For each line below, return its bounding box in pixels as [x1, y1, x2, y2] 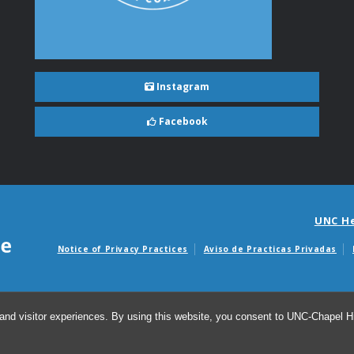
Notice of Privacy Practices [57, 243, 188, 254]
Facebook [156, 114, 208, 128]
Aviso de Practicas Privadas [203, 243, 337, 254]
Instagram [154, 79, 209, 93]
